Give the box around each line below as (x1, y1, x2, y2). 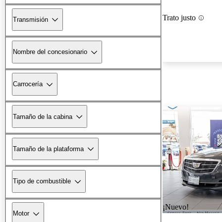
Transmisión (13, 15, 48, 23)
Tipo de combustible (13, 177, 71, 185)
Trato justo (163, 13, 196, 22)
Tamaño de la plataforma (13, 145, 84, 153)
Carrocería (13, 80, 43, 88)
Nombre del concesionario (13, 48, 87, 56)
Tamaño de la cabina (13, 112, 72, 120)
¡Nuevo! (163, 203, 189, 212)
